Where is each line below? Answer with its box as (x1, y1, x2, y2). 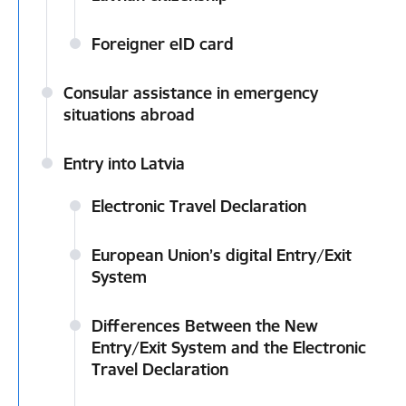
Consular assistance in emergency (63, 82, 318, 103)
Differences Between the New (92, 315, 318, 336)
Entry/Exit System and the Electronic (92, 337, 366, 358)
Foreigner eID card (92, 34, 234, 54)
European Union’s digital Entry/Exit (92, 245, 352, 266)
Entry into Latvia (63, 153, 185, 174)
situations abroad (63, 104, 195, 125)
